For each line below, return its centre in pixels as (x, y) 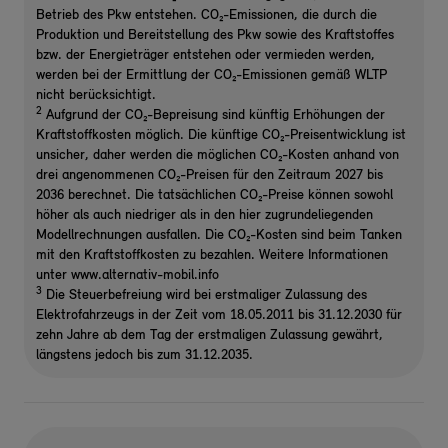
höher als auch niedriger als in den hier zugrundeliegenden (204, 215)
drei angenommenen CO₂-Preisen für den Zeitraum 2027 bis (209, 175)
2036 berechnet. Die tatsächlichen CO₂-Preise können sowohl (214, 195)
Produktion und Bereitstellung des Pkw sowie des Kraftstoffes (215, 35)
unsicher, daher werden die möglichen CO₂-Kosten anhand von (217, 155)
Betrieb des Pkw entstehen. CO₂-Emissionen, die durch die (206, 15)
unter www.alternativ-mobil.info (127, 275)
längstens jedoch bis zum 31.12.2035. (144, 355)
